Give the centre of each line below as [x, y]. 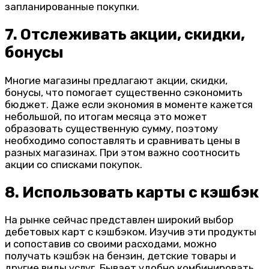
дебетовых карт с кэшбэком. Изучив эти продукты [131, 231]
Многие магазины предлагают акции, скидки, [116, 80]
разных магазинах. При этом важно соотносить [122, 152]
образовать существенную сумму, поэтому [111, 128]
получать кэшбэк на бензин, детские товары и [120, 255]
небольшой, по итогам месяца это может [106, 116]
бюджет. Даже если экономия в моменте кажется [129, 104]
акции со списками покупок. [74, 164]
